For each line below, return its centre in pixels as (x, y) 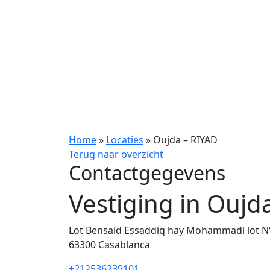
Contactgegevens (147, 173)
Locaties (125, 140)
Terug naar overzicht (116, 154)
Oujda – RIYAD (185, 140)
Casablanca (124, 245)
